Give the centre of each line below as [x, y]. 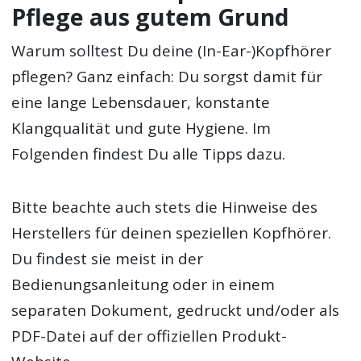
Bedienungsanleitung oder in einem [143, 285]
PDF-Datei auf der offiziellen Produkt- [149, 336]
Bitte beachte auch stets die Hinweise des [165, 207]
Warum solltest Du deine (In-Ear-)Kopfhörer [172, 51]
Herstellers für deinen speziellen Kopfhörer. [172, 233]
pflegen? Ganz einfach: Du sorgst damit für [167, 77]
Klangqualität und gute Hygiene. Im [141, 129]
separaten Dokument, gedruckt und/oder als [176, 311]
